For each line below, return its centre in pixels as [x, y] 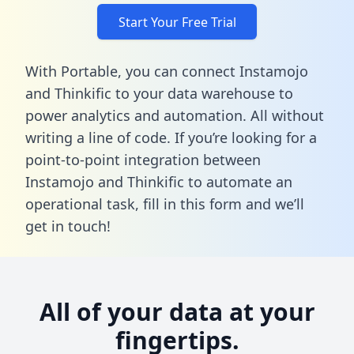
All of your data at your [177, 311]
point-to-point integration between [143, 159]
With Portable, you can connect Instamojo [167, 71]
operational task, [84, 203]
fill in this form [192, 203]
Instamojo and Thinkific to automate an [159, 181]
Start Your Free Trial [177, 22]
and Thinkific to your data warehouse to [159, 93]
